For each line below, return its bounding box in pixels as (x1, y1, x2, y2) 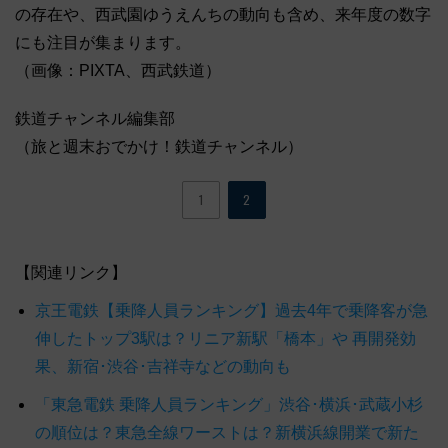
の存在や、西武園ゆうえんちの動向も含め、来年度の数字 (15, 5, 431, 23)
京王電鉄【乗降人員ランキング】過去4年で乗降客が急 (35, 301, 428, 319)
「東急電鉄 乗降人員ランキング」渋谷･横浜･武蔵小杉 (35, 395, 423, 413)
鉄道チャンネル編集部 (15, 109, 175, 127)
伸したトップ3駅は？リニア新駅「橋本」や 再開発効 (35, 329, 416, 347)
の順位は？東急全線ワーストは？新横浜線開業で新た (35, 423, 419, 441)
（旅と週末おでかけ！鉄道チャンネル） (15, 137, 303, 155)
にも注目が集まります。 (15, 33, 191, 51)
